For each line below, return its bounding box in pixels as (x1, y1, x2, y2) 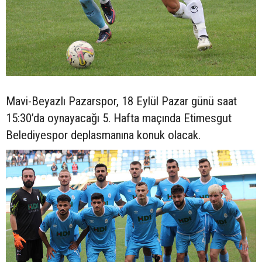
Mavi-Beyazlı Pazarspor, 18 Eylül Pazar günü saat (6, 94, 237, 108)
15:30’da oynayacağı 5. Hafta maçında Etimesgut (6, 111, 232, 125)
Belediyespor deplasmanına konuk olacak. (6, 127, 201, 142)
